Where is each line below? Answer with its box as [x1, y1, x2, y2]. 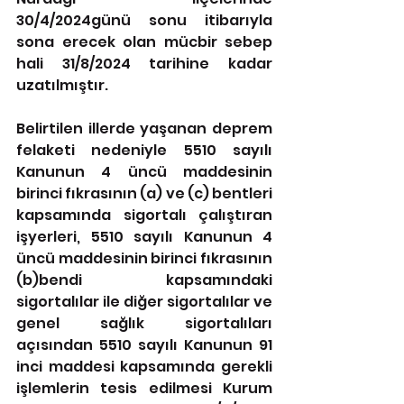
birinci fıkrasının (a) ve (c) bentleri [16, 183, 272, 204]
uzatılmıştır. [16, 75, 108, 96]
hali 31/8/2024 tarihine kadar [16, 53, 272, 74]
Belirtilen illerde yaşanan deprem [16, 118, 272, 139]
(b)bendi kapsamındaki [16, 270, 272, 290]
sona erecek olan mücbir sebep [16, 32, 272, 52]
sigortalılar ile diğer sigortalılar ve [16, 291, 272, 312]
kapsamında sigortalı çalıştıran [16, 205, 272, 225]
